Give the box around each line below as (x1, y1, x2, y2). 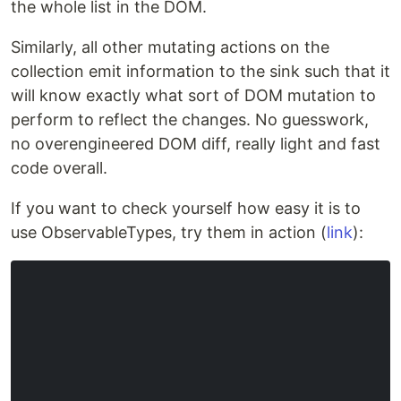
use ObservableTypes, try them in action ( (11, 222, 327, 242)
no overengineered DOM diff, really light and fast (11, 133, 380, 153)
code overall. (11, 158, 107, 177)
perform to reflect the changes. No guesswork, (11, 109, 369, 129)
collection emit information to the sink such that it (11, 61, 390, 81)
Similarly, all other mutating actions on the (11, 37, 329, 56)
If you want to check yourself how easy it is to (11, 198, 361, 218)
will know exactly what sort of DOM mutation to (11, 85, 376, 105)
